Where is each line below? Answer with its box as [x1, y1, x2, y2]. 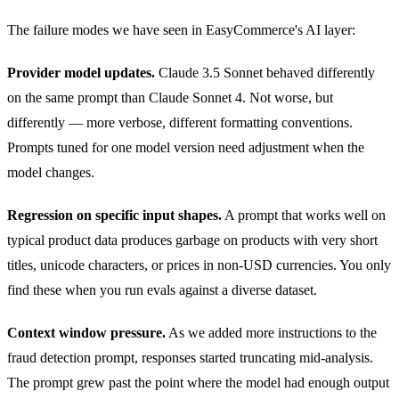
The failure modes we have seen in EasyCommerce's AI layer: [7, 21, 355, 37]
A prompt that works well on [222, 207, 386, 223]
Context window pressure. [7, 324, 166, 340]
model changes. [7, 164, 94, 180]
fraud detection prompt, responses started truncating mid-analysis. [7, 349, 373, 365]
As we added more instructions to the [166, 324, 377, 340]
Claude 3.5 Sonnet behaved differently [155, 64, 375, 80]
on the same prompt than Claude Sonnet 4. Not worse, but [7, 89, 333, 105]
